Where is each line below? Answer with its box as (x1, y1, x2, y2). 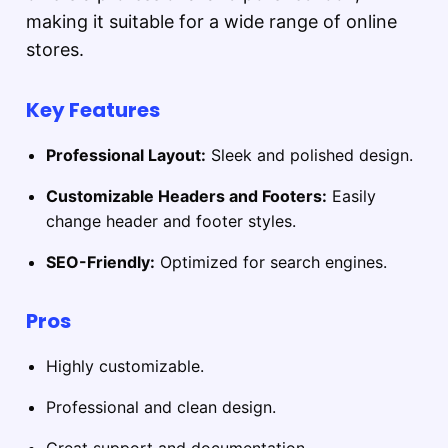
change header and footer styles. (46, 210, 296, 231)
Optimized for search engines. (155, 251, 387, 272)
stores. (26, 38, 84, 60)
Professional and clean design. (46, 396, 276, 417)
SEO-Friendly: (46, 251, 155, 272)
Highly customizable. (46, 355, 204, 376)
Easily (327, 185, 376, 206)
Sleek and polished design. (206, 144, 413, 165)
